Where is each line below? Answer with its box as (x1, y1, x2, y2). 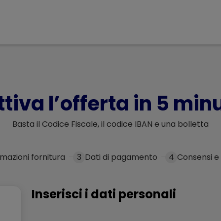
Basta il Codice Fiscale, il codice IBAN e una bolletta (12, 118, 209, 130)
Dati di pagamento (85, 151, 157, 163)
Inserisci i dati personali (32, 186, 176, 202)
